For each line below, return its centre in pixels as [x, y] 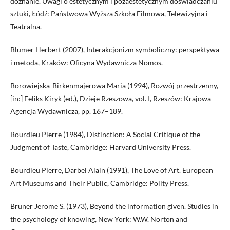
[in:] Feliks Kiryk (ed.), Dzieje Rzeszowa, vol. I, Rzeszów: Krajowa [111, 99]
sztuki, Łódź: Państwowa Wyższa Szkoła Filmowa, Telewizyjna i [109, 14]
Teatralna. [26, 27]
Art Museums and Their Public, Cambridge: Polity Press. [100, 183]
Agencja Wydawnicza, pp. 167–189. [66, 111]
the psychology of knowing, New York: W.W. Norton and [99, 219]
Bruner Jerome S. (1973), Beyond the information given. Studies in [114, 206]
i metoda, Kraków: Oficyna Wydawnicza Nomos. [87, 63]
